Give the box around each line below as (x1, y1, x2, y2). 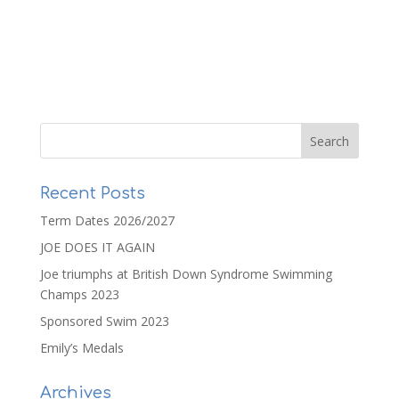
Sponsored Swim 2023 (39, 312, 169, 330)
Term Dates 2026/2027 (39, 211, 175, 229)
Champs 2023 (39, 285, 119, 303)
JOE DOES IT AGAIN (39, 238, 155, 256)
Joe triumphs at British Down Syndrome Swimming (39, 265, 332, 282)
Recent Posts (39, 183, 145, 202)
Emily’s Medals (39, 338, 124, 356)
